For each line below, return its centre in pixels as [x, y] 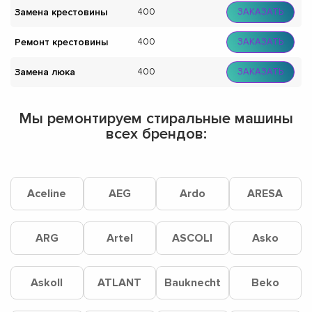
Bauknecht [192, 283]
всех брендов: [156, 134]
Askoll [47, 283]
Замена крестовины [61, 12]
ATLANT [120, 283]
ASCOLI [193, 239]
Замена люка [45, 72]
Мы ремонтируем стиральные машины [156, 119]
